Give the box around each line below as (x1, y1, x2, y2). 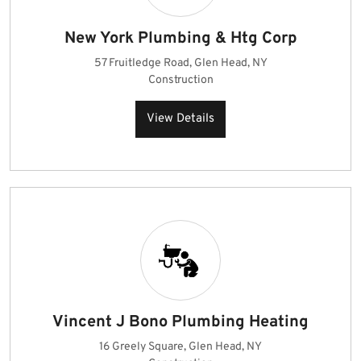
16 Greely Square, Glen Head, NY (99, 340, 262, 354)
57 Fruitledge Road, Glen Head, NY (93, 56, 268, 70)
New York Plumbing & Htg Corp (64, 28, 297, 49)
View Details (147, 111, 214, 127)
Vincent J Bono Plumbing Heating (52, 312, 309, 333)
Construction (147, 73, 214, 87)
